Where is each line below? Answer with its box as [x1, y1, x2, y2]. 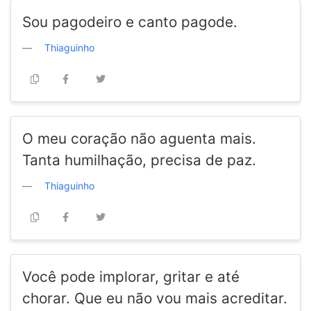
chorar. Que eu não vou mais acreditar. [22, 289, 287, 308]
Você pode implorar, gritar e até [22, 268, 239, 286]
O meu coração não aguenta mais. [22, 130, 256, 148]
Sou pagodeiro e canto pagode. [22, 13, 237, 31]
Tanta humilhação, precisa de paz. [22, 151, 256, 169]
